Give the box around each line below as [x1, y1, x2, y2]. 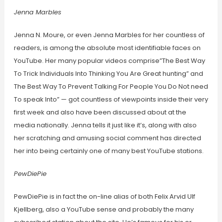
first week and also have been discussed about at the [13, 108, 186, 117]
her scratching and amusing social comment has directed [13, 133, 201, 143]
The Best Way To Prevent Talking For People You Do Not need [13, 82, 208, 92]
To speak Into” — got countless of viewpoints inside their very [13, 95, 208, 105]
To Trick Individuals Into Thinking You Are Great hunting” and [13, 69, 203, 79]
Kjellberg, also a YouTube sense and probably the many [13, 205, 194, 215]
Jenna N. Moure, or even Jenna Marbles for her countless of [13, 30, 205, 40]
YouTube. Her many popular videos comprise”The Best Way [13, 56, 205, 66]
